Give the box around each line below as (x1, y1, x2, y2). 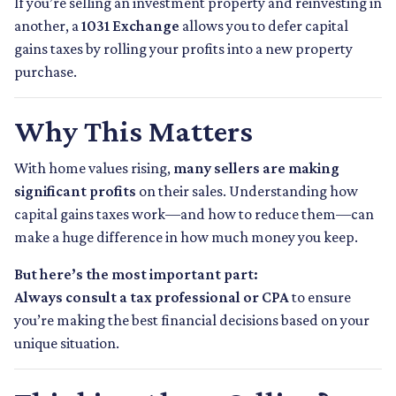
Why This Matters (14, 113, 253, 149)
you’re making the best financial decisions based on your (14, 311, 369, 330)
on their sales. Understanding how (136, 182, 358, 201)
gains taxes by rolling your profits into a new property (14, 40, 353, 58)
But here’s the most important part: (14, 265, 258, 284)
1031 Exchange (81, 17, 179, 35)
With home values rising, (14, 159, 173, 178)
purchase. (14, 63, 77, 81)
